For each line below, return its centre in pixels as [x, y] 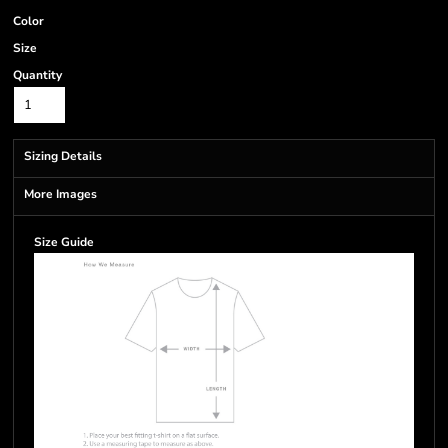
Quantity [37, 75]
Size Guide [64, 242]
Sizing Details [63, 156]
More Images [60, 194]
